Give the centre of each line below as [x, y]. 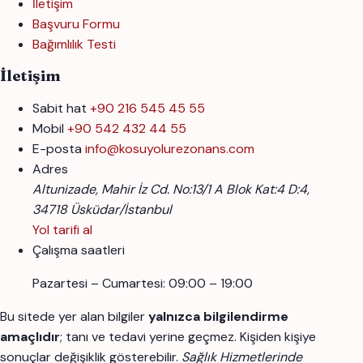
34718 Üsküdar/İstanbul [102, 210]
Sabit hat [60, 109]
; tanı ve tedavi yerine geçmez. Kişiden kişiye [188, 337]
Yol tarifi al [62, 230]
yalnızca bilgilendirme [218, 317]
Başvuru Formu [76, 24]
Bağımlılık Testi [74, 45]
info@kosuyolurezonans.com [170, 149]
